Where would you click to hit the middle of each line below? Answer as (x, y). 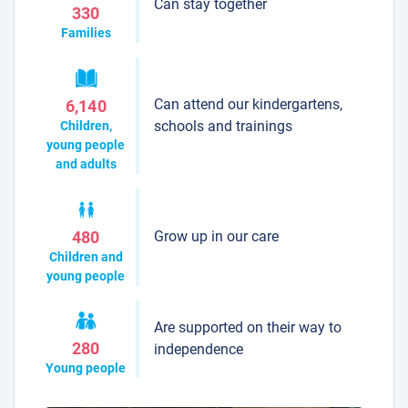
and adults (86, 163)
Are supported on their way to (247, 328)
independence (198, 350)
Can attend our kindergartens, (248, 105)
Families (86, 33)
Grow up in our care (216, 237)
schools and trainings (223, 127)
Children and (86, 256)
